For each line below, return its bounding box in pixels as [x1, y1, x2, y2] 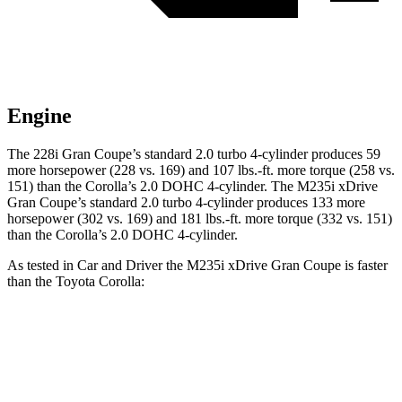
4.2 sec [224, 372, 258, 386]
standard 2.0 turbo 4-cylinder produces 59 [141, 146, 380, 162]
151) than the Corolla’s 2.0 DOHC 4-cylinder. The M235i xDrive [7, 179, 378, 195]
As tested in [7, 258, 77, 274]
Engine [7, 104, 72, 128]
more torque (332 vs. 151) [241, 211, 392, 227]
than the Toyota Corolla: [7, 274, 144, 290]
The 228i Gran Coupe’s [7, 146, 141, 162]
